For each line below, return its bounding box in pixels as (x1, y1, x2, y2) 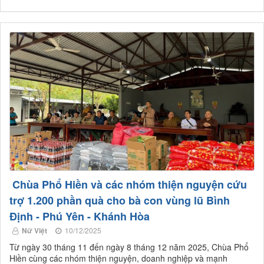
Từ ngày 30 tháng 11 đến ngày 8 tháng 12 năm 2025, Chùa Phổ (9, 240, 249, 253)
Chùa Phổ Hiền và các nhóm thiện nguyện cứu (9, 176, 247, 192)
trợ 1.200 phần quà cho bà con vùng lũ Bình (9, 192, 230, 208)
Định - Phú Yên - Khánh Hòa (9, 208, 150, 224)
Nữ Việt (22, 225, 47, 236)
